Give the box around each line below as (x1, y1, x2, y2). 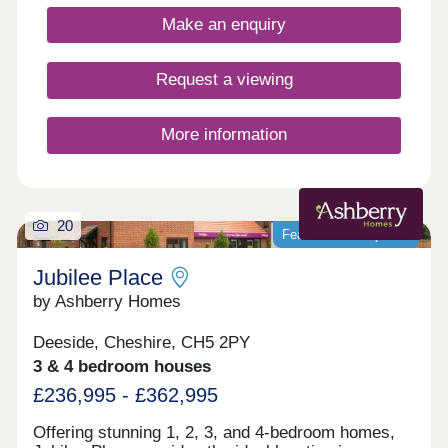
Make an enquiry (162, 15, 286, 35)
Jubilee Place (33, 265, 164, 291)
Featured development (281, 227, 411, 243)
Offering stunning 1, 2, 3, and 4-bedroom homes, (33, 422, 396, 442)
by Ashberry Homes (33, 292, 182, 312)
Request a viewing (155, 70, 293, 90)
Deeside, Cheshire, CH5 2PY (33, 332, 251, 352)
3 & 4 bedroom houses (33, 356, 212, 376)
